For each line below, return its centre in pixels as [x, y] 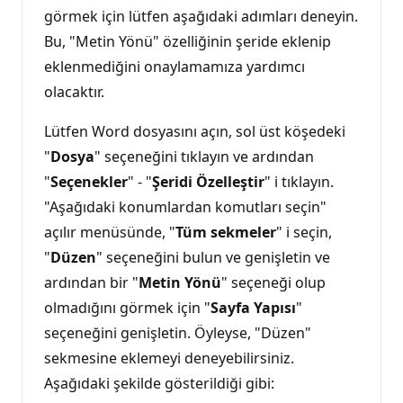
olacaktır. [74, 91]
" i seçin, [304, 232]
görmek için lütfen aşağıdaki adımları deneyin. [201, 16]
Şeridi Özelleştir [208, 181]
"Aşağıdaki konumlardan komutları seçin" [185, 206]
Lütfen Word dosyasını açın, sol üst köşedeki [195, 131]
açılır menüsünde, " [110, 232]
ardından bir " [91, 282]
